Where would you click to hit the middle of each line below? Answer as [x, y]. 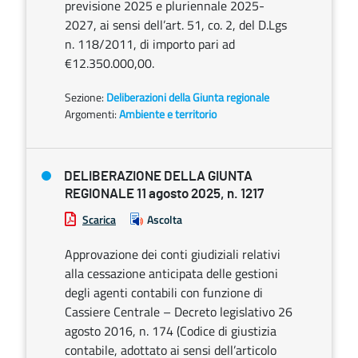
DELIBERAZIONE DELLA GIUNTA [158, 176]
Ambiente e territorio [168, 114]
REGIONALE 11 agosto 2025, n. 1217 [164, 194]
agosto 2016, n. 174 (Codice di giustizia [171, 331]
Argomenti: [91, 114]
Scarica [99, 219]
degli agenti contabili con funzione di [164, 292]
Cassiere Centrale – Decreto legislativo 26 [179, 312]
